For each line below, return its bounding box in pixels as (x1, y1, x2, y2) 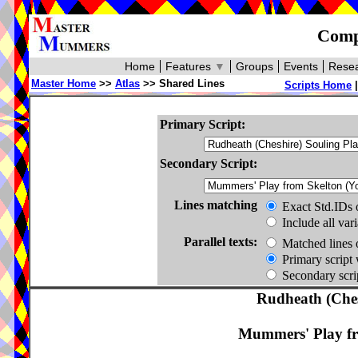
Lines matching (174, 198, 257, 212)
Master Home (31, 78, 96, 89)
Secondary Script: (160, 157, 257, 170)
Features (165, 60, 214, 73)
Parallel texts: (184, 235, 257, 249)
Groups (236, 60, 273, 73)
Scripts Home (284, 79, 352, 91)
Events (284, 60, 318, 73)
